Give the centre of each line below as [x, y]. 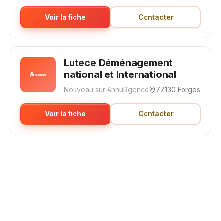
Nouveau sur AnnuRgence [106, 90]
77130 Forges [178, 90]
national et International [120, 74]
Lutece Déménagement [118, 63]
